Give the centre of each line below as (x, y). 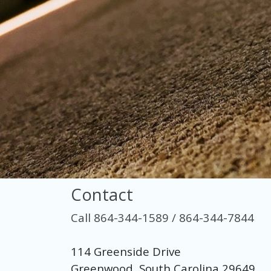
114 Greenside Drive (126, 251)
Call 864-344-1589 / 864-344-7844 (162, 217)
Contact (102, 194)
